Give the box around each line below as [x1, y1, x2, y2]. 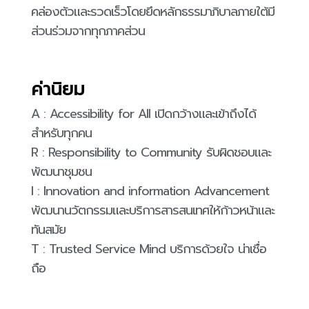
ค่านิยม [31, 76, 85, 103]
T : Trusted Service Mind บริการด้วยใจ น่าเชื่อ [31, 239, 266, 259]
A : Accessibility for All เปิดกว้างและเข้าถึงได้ [31, 104, 256, 124]
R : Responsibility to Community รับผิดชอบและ [31, 143, 271, 163]
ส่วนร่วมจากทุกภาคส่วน [31, 21, 145, 41]
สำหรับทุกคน [31, 123, 92, 143]
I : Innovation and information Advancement [31, 181, 269, 201]
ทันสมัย [31, 220, 66, 240]
